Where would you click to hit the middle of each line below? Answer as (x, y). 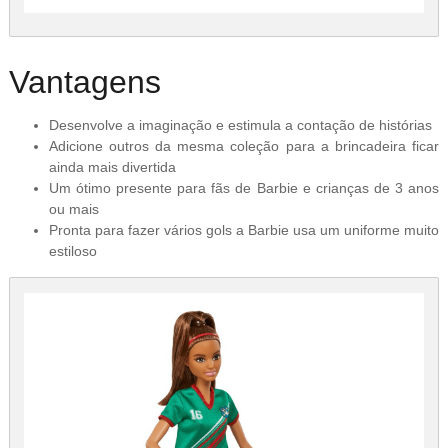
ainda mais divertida (112, 166)
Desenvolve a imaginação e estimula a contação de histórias (240, 124)
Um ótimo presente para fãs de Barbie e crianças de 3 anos (244, 187)
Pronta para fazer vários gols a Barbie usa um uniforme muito (244, 229)
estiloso (72, 250)
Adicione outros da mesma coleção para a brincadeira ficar (244, 145)
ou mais (73, 208)
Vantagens (84, 81)
